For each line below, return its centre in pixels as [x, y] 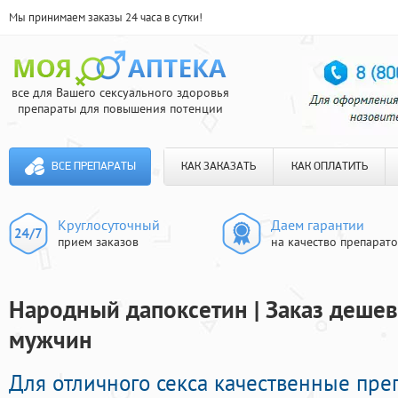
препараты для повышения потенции [120, 108]
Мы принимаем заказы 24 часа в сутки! [106, 17]
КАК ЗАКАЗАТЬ [219, 167]
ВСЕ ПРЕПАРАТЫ [93, 167]
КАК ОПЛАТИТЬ [329, 167]
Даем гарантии [318, 225]
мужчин [51, 340]
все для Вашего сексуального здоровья [120, 92]
